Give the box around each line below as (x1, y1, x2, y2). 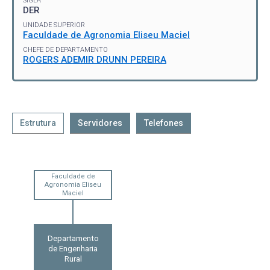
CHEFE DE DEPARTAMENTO (23, 46, 108, 54)
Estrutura (20, 118, 56, 128)
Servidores (78, 118, 122, 128)
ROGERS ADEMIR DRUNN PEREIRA (23, 54, 166, 65)
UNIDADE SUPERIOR (23, 21, 85, 29)
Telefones (144, 118, 183, 128)
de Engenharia (48, 244, 98, 254)
